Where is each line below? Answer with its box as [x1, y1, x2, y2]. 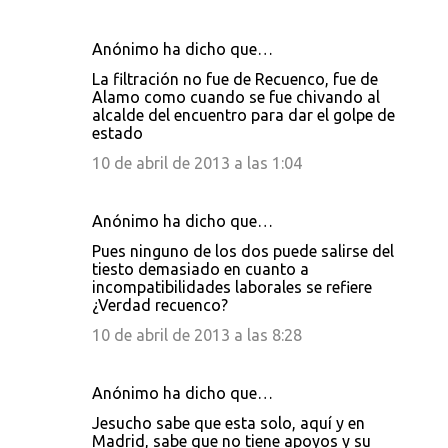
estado [92, 124, 143, 142]
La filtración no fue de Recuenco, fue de [92, 70, 378, 88]
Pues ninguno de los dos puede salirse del [92, 242, 394, 260]
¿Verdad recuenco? [92, 296, 228, 314]
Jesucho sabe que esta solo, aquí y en [92, 414, 365, 432]
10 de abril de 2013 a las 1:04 [92, 154, 302, 172]
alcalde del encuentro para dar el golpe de [92, 106, 395, 124]
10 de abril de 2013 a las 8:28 [92, 326, 302, 344]
